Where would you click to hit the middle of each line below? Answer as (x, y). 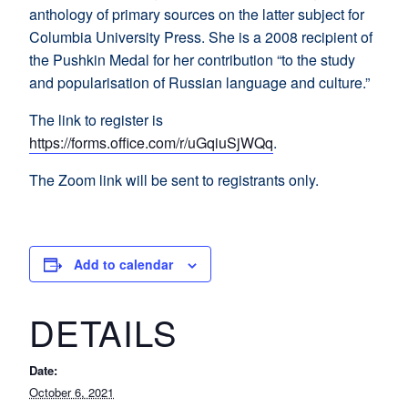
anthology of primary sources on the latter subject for (197, 15)
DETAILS (103, 332)
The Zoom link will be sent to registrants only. (174, 180)
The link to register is (96, 120)
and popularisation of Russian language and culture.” (199, 83)
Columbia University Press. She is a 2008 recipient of (201, 37)
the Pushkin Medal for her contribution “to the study (192, 60)
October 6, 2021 (71, 393)
